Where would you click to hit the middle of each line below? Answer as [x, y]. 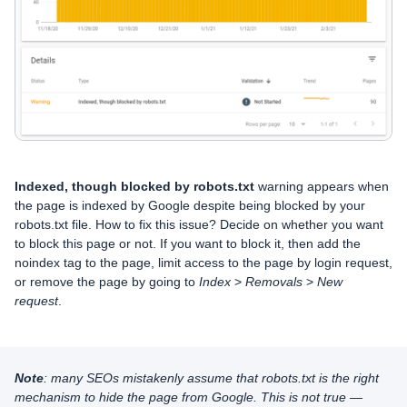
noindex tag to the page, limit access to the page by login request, [203, 263]
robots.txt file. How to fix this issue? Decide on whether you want [199, 225]
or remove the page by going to [107, 282]
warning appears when [322, 187]
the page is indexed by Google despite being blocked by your [190, 206]
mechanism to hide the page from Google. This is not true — [189, 397]
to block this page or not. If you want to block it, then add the [188, 244]
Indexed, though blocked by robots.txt [134, 187]
